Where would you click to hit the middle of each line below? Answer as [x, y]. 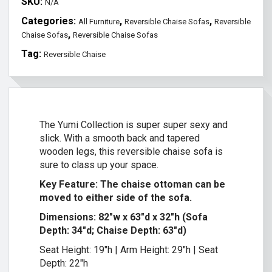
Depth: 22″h [64, 263]
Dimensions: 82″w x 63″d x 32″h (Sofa [124, 217]
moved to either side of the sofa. [116, 197]
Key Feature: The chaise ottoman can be [132, 184]
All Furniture [99, 21]
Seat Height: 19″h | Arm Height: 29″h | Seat [129, 250]
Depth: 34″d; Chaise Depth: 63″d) [113, 230]
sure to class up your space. [99, 165]
